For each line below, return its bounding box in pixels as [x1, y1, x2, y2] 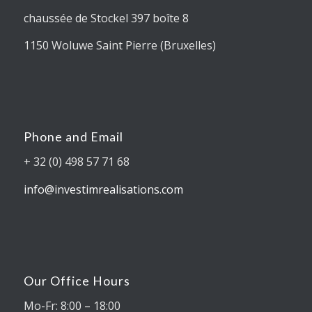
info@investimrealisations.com [23, 182, 183, 198]
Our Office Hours [23, 273, 130, 288]
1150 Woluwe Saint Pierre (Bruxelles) [23, 38, 216, 54]
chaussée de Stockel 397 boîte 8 [23, 10, 189, 26]
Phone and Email [23, 129, 123, 144]
